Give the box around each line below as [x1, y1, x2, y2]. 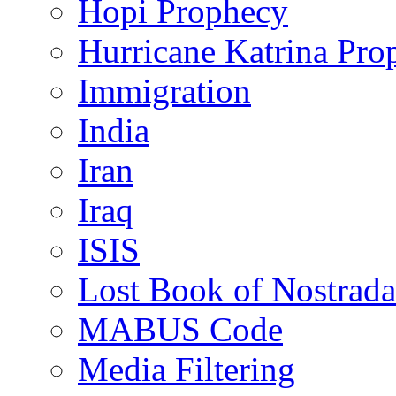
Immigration [78, 72, 251, 110]
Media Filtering [78, 350, 295, 389]
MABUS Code [78, 310, 283, 349]
